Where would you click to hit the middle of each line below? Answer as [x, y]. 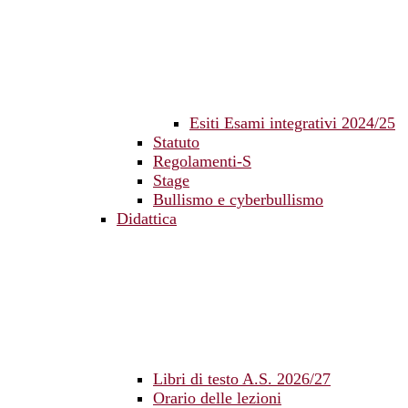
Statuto [176, 143]
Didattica [147, 219]
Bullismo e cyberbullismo [238, 200]
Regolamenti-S [202, 162]
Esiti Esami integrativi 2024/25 [292, 123]
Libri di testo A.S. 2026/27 [242, 379]
